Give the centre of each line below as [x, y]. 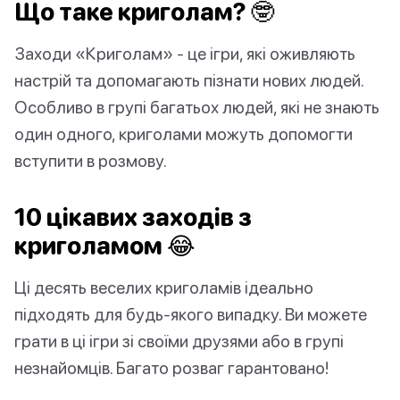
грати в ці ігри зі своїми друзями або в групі [179, 341]
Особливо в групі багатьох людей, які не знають [197, 107]
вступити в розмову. [91, 161]
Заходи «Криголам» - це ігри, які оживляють [185, 54]
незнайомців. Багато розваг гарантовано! [171, 368]
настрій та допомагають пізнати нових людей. [189, 80]
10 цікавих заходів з [133, 217]
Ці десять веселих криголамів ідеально [164, 287]
